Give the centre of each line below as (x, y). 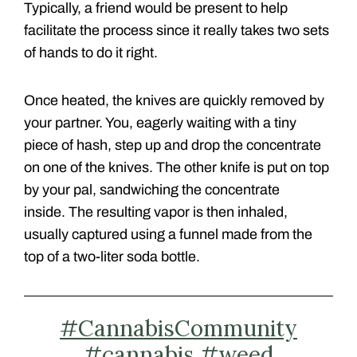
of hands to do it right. (91, 53)
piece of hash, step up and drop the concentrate (173, 145)
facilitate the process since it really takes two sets (177, 31)
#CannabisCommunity (178, 329)
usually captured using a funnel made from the (168, 235)
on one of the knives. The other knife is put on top (177, 168)
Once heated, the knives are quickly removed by (174, 101)
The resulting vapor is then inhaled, (178, 212)
